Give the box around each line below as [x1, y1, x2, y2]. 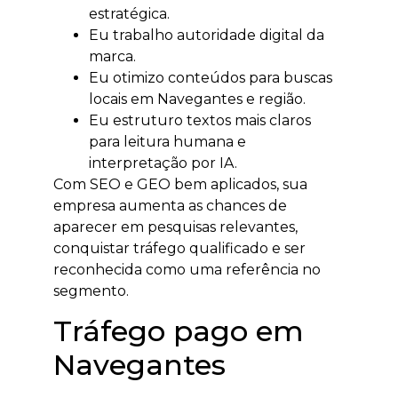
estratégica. [89, 4, 170, 22]
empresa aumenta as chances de [53, 196, 287, 214]
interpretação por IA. [89, 154, 237, 171]
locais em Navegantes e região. [89, 90, 306, 107]
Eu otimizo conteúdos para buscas [89, 68, 332, 86]
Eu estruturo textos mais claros [89, 111, 311, 129]
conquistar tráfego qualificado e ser [53, 239, 306, 257]
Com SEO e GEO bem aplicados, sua [53, 175, 307, 193]
